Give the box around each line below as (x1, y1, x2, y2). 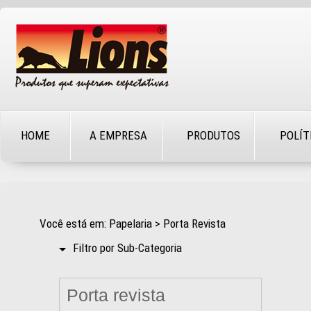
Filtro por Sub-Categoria (73, 241, 182, 255)
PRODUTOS (187, 128, 240, 142)
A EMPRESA (90, 128, 147, 142)
